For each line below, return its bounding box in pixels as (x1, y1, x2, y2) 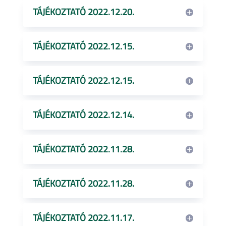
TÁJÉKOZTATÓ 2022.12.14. (32, 108, 134, 122)
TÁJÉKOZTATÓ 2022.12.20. (32, 5, 134, 19)
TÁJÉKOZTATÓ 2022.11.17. (32, 211, 134, 224)
